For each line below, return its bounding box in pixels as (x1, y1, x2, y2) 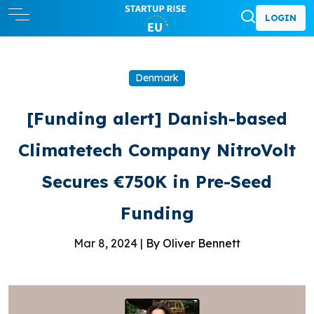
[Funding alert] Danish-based (27, 107, 287, 129)
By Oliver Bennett (146, 235, 240, 250)
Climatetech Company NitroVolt (18, 139, 296, 161)
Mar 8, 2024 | (74, 235, 146, 250)
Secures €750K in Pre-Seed (42, 170, 272, 192)
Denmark (135, 71, 179, 84)
